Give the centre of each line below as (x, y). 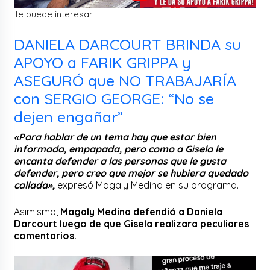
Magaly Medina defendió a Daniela (142, 211)
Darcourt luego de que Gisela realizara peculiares (132, 223)
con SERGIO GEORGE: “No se (114, 98)
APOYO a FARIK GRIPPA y (103, 62)
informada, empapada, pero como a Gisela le (119, 149)
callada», (35, 185)
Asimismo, (37, 211)
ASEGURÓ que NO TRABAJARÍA (125, 80)
